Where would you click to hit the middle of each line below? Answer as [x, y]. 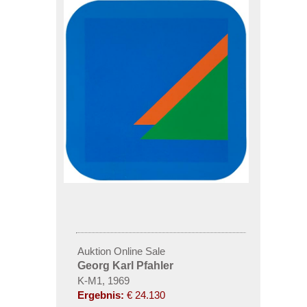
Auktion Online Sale [121, 251]
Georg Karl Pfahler [125, 266]
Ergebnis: [100, 295]
